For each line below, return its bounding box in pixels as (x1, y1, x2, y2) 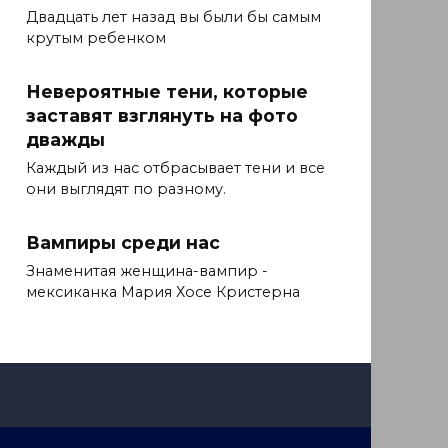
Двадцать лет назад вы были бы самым (26, 8, 321, 27)
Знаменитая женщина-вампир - (26, 262, 268, 281)
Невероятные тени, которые (26, 80, 308, 102)
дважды (26, 128, 105, 150)
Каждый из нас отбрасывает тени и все (26, 159, 325, 178)
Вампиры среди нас (26, 231, 220, 253)
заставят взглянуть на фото (26, 104, 298, 126)
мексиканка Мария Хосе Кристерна (26, 283, 300, 302)
